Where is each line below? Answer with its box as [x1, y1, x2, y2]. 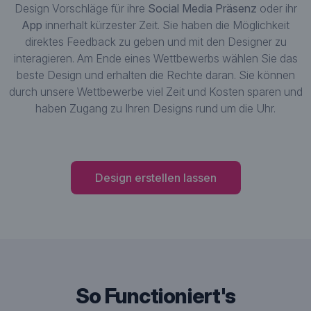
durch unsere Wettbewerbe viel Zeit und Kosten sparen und [8, 85, 303, 99]
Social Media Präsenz [147, 1, 257, 15]
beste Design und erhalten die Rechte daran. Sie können [16, 68, 295, 82]
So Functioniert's [75, 283, 236, 308]
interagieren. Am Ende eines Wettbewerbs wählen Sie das [13, 51, 298, 65]
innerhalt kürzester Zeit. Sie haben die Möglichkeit [42, 18, 289, 32]
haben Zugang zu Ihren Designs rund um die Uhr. [35, 101, 276, 115]
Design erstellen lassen [94, 171, 217, 185]
